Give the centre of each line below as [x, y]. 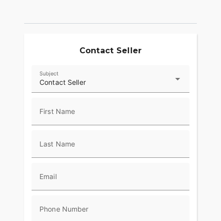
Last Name [57, 144]
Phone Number [64, 209]
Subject [49, 74]
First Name [57, 111]
